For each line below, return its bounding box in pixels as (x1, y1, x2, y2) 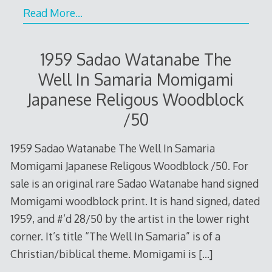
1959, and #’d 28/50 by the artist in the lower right (10, 212, 250, 226)
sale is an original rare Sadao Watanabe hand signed (10, 177, 259, 191)
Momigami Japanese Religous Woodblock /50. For (10, 159, 248, 173)
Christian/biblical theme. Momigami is (10, 247, 199, 261)
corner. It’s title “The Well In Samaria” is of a (10, 229, 220, 243)
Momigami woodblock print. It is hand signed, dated (10, 194, 260, 208)
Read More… (22, 6, 83, 20)
